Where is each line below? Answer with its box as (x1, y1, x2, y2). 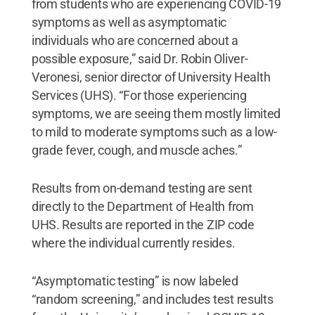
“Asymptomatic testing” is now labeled (31, 273, 238, 288)
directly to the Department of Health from (31, 198, 254, 214)
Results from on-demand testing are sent (31, 180, 252, 195)
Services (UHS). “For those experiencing (31, 87, 247, 103)
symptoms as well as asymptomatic (31, 14, 227, 30)
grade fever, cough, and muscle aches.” (31, 142, 242, 157)
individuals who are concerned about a (31, 32, 238, 48)
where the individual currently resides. (31, 235, 236, 250)
